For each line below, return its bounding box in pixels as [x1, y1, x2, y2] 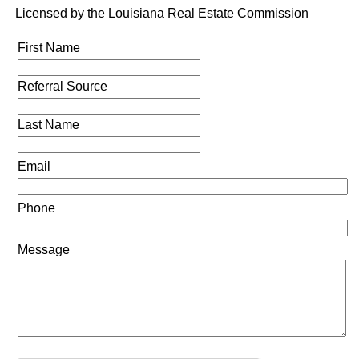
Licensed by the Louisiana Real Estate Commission [14, 6, 309, 21]
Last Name [17, 118, 79, 132]
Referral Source [17, 79, 107, 94]
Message [17, 243, 70, 257]
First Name [17, 41, 80, 55]
